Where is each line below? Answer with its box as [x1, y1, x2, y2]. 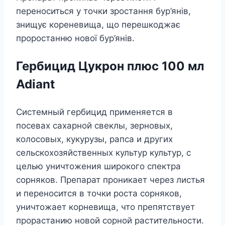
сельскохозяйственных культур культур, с [16, 147, 191, 158]
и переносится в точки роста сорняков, [16, 188, 182, 198]
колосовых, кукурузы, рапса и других [16, 134, 173, 144]
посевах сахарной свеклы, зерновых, [16, 120, 173, 131]
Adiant [16, 76, 55, 91]
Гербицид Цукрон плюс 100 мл [16, 58, 204, 73]
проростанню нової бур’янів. [16, 33, 135, 43]
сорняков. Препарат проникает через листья [16, 174, 205, 185]
